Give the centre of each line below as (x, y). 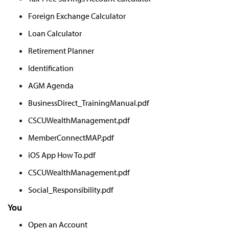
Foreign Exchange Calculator (77, 16)
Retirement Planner (61, 50)
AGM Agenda (51, 85)
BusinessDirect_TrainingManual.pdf (89, 102)
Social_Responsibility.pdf (71, 189)
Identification (51, 68)
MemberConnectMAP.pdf (71, 137)
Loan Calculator (55, 33)
